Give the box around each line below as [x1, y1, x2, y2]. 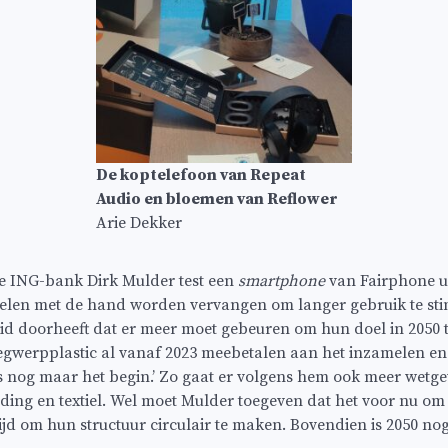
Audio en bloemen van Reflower [96, 189, 338, 210]
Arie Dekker [96, 213, 182, 234]
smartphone [238, 270, 325, 291]
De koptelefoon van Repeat [96, 165, 306, 186]
